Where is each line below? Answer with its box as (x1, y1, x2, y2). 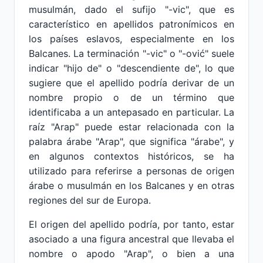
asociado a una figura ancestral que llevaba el (29, 233, 234, 245)
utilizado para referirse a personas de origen (29, 165, 234, 177)
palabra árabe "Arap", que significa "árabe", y (29, 136, 234, 147)
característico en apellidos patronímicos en (29, 18, 234, 30)
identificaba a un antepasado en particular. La (29, 106, 234, 118)
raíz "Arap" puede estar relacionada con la (29, 121, 234, 133)
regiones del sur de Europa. (29, 194, 151, 206)
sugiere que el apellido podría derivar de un (29, 77, 234, 89)
